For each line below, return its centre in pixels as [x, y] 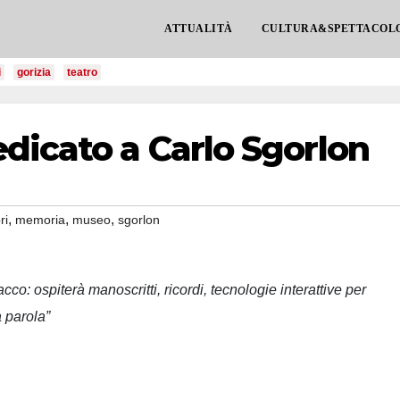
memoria [40, 220]
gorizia [34, 72]
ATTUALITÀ [199, 29]
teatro [82, 72]
